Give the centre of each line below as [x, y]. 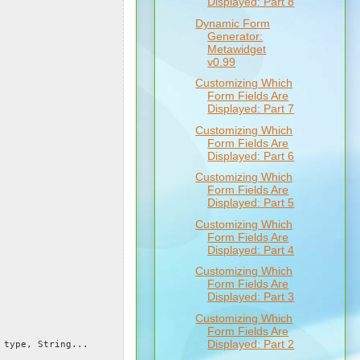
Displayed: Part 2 [251, 344]
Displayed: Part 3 [251, 297]
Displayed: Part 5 [251, 203]
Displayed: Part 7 [251, 109]
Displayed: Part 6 [251, 155]
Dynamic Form [233, 23]
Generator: [235, 36]
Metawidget [237, 49]
